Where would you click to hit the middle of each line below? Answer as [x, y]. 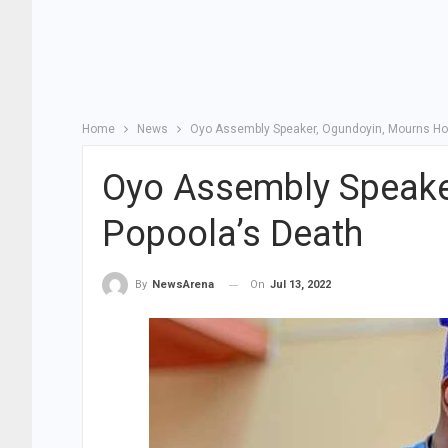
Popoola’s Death [232, 234]
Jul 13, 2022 [300, 284]
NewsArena [183, 285]
